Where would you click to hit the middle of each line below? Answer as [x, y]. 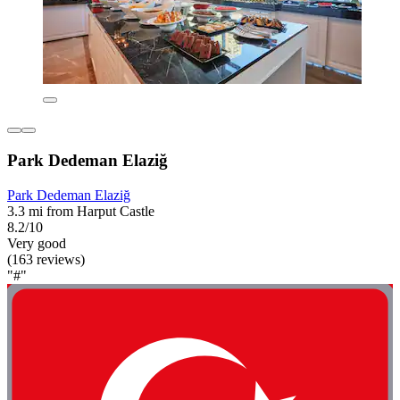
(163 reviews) [46, 259]
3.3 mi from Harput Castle [81, 211]
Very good [37, 243]
